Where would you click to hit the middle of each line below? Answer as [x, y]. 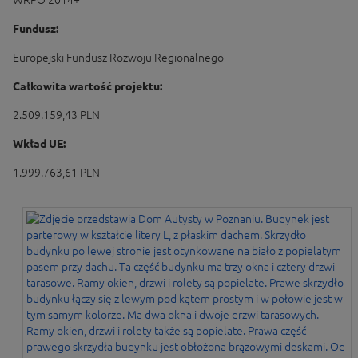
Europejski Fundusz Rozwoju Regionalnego [118, 58]
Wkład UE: [39, 144]
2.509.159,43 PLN [56, 115]
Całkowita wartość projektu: [88, 86]
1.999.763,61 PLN [56, 173]
